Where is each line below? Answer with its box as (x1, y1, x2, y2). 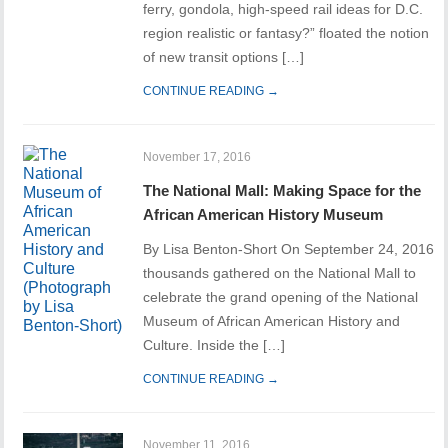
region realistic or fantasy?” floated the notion (143, 25, 430, 42)
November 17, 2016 (143, 150, 252, 165)
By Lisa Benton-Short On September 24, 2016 (143, 241, 435, 258)
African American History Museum (143, 206, 384, 224)
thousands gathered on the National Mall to (143, 265, 417, 282)
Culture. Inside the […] (143, 337, 286, 354)
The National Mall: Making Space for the (143, 182, 422, 200)
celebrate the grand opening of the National (143, 289, 419, 306)
